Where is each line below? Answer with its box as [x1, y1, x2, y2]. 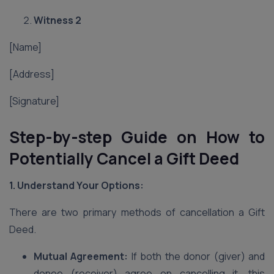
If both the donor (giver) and [128, 250, 265, 263]
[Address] [9, 67, 54, 81]
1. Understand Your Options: [9, 179, 144, 192]
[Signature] [9, 94, 59, 108]
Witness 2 [34, 13, 81, 27]
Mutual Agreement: [34, 250, 128, 263]
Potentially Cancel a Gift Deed [9, 147, 239, 169]
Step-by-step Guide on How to [9, 126, 265, 148]
